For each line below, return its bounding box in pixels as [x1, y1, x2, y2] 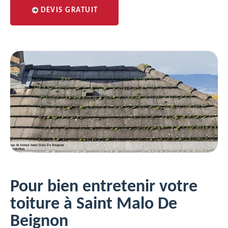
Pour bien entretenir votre [10, 178, 197, 196]
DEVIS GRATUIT [41, 7, 98, 14]
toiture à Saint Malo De [10, 195, 177, 213]
